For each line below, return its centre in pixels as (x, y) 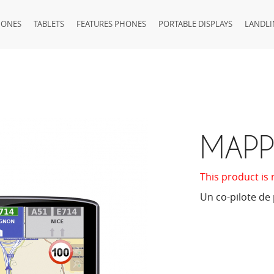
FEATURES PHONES (111, 24)
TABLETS (49, 24)
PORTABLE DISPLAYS (195, 24)
